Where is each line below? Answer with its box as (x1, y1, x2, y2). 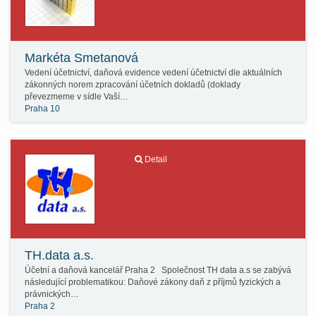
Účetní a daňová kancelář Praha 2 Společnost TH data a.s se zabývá (25, 265, 291, 275)
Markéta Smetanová (25, 51, 138, 65)
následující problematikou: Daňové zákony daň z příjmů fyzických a (25, 277, 281, 287)
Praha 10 (25, 104, 60, 114)
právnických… (25, 289, 79, 299)
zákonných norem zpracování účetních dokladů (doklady (25, 80, 241, 90)
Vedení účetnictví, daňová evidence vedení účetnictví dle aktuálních (25, 68, 282, 78)
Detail (144, 154, 167, 164)
